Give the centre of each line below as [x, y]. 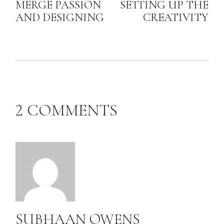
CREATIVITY [175, 17]
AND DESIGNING [60, 17]
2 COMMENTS [67, 110]
